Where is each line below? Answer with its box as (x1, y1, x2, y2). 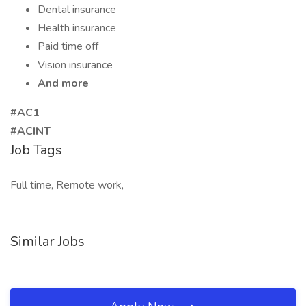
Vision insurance (38, 57, 113, 72)
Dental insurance (38, 2, 116, 17)
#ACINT (10, 124, 51, 139)
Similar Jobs (10, 232, 85, 251)
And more (38, 76, 89, 91)
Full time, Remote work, (10, 178, 124, 193)
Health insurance (38, 20, 116, 36)
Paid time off (38, 39, 98, 54)
